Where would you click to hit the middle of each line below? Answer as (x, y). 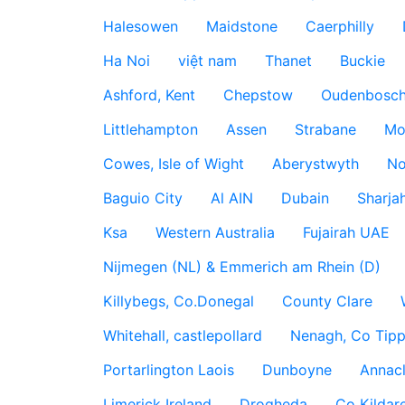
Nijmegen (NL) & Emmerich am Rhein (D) (241, 267)
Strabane (325, 129)
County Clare (327, 301)
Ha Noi (126, 61)
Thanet (288, 61)
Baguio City (142, 198)
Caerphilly (339, 26)
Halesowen (140, 26)
